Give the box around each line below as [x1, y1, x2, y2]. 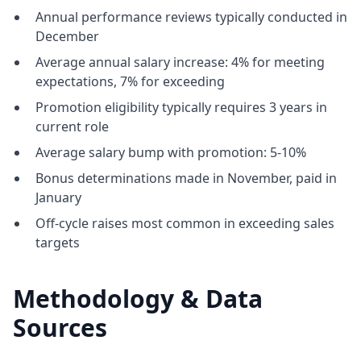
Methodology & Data [13, 282, 263, 315]
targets [35, 234, 80, 251]
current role [35, 118, 109, 135]
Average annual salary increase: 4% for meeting [35, 53, 325, 71]
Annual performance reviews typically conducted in [35, 8, 347, 26]
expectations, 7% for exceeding [35, 73, 225, 90]
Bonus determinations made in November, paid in [35, 169, 337, 187]
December [35, 27, 99, 45]
